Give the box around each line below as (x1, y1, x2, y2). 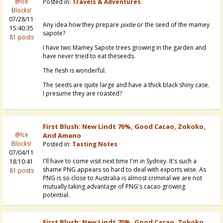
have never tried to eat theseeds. (43, 52, 135, 61)
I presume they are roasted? (43, 89, 122, 98)
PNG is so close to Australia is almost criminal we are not (43, 174, 202, 183)
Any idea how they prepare (43, 20, 120, 29)
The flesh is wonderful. (43, 66, 106, 75)
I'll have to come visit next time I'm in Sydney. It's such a (43, 157, 197, 166)
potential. (43, 191, 70, 200)
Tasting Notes (72, 140, 117, 149)
